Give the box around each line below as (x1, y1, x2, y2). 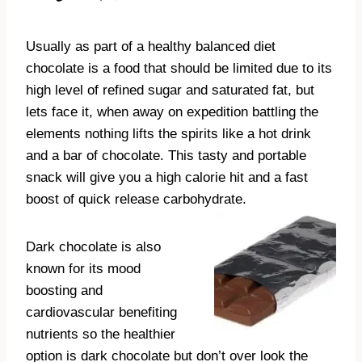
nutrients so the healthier (26, 326, 175, 343)
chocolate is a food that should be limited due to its (26, 61, 332, 77)
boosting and (26, 283, 103, 299)
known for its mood (26, 261, 141, 277)
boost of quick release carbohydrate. (26, 192, 246, 208)
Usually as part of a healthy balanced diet (26, 39, 276, 55)
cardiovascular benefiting (26, 305, 177, 321)
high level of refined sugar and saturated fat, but (26, 82, 314, 99)
